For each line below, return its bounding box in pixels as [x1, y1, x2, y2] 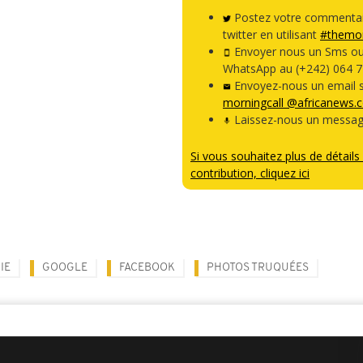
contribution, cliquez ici [190, 165, 310, 181]
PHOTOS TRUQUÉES [207, 262, 309, 274]
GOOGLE [42, 262, 88, 274]
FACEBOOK [119, 262, 175, 274]
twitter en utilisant [223, 27, 320, 42]
